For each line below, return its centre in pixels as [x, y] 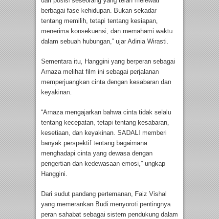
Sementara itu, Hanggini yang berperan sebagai [108, 61]
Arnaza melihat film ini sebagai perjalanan [100, 71]
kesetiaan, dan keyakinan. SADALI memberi [104, 132]
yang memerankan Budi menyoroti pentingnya [106, 204]
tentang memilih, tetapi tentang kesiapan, [99, 21]
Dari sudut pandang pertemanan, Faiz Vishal [104, 194]
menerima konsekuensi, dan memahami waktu [107, 31]
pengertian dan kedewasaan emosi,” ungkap [103, 163]
